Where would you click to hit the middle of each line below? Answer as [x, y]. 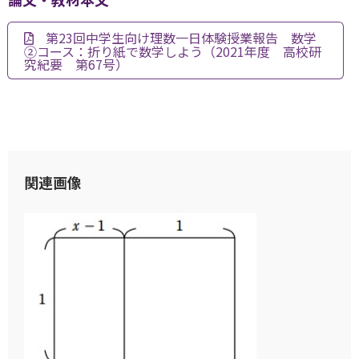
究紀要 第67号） [76, 64]
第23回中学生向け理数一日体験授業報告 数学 [181, 38]
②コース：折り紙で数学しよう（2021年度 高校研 [173, 51]
